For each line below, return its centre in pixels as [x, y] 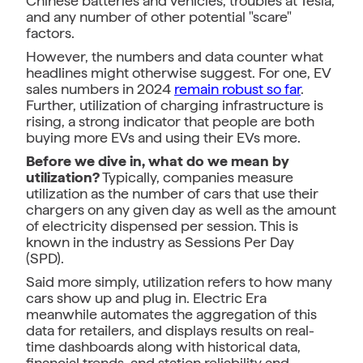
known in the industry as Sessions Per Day [160, 242]
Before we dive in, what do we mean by [158, 161]
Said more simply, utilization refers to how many [179, 282]
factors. [50, 33]
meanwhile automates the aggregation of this [171, 314]
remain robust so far [237, 89]
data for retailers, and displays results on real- [170, 330]
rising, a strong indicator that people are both [170, 121]
